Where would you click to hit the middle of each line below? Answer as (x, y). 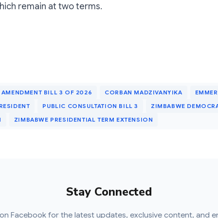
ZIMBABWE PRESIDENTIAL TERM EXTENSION (83, 120)
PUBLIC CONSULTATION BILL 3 (91, 106)
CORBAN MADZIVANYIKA (144, 92)
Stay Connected (109, 191)
